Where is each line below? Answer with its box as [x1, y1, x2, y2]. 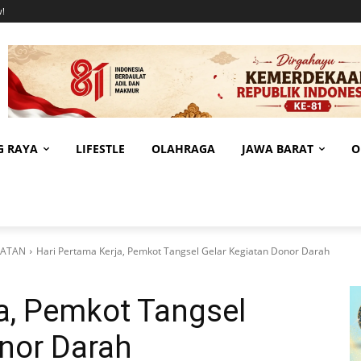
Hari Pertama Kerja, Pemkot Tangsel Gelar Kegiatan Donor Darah [36, 243, 330, 258]
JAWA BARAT [242, 140, 313, 156]
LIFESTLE [76, 140, 125, 156]
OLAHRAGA [151, 140, 215, 156]
